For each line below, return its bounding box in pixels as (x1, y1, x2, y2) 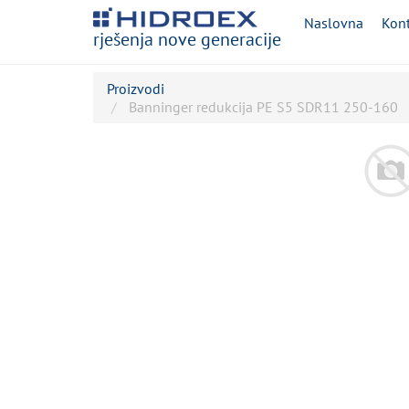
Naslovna (304, 14, 363, 32)
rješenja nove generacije (93, 27, 281, 51)
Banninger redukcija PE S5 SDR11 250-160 (129, 98, 398, 116)
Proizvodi (107, 79, 164, 98)
